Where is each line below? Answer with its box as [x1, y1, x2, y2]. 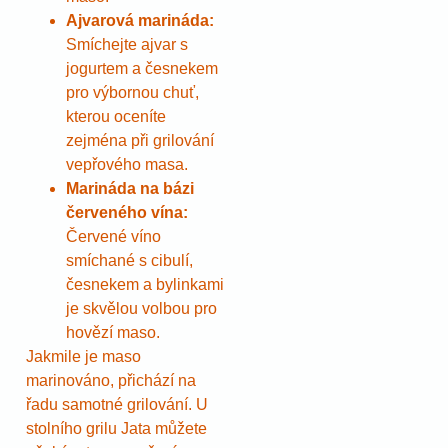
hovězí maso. [66, 323, 160, 341]
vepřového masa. [66, 155, 188, 173]
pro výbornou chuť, [66, 83, 199, 101]
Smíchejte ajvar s [66, 35, 188, 53]
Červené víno [66, 227, 161, 245]
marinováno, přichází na [26, 371, 196, 389]
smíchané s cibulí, [66, 251, 193, 269]
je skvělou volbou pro [66, 299, 217, 317]
